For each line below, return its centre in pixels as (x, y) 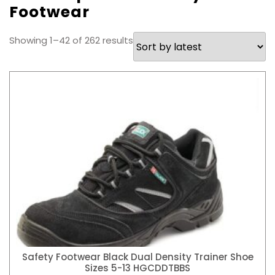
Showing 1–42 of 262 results (71, 41)
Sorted (148, 40)
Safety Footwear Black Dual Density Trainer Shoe (137, 257)
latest (146, 73)
